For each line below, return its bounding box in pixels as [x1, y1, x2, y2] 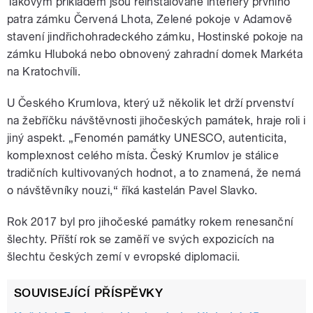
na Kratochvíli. [7, 65, 81, 79]
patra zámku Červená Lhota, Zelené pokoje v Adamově [7, 13, 293, 27]
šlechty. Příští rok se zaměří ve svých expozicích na [7, 233, 275, 247]
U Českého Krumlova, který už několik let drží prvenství [7, 96, 294, 110]
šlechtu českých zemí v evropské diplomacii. [7, 250, 240, 264]
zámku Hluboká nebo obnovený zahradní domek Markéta [7, 48, 303, 61]
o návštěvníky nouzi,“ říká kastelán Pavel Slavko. [7, 184, 258, 198]
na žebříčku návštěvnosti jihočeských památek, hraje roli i [7, 114, 306, 128]
